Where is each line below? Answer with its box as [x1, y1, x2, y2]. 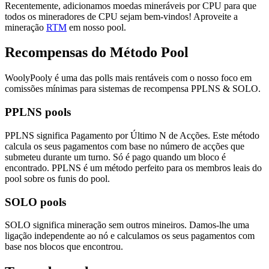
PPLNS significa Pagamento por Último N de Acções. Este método [5, 130, 259, 141]
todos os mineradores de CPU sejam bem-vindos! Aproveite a [5, 11, 238, 22]
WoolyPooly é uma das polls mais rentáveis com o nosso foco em [5, 73, 252, 83]
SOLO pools [5, 195, 66, 208]
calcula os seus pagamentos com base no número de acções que [5, 141, 244, 151]
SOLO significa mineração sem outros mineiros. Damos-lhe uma [5, 220, 249, 231]
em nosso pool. [67, 22, 126, 32]
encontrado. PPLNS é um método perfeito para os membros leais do [5, 162, 262, 173]
